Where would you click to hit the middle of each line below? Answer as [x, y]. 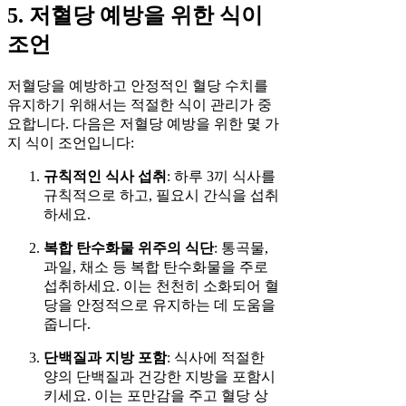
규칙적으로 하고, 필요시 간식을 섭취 [161, 195]
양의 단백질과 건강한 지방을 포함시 [159, 376]
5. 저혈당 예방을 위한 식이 [135, 15]
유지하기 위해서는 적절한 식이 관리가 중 [140, 104]
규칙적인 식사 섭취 [105, 176]
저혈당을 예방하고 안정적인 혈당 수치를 [138, 85]
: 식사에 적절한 [216, 357]
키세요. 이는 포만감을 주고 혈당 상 [156, 395]
